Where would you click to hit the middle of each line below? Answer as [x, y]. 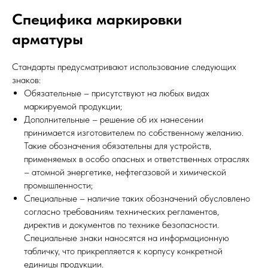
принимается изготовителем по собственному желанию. [134, 132]
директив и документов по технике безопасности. [121, 224]
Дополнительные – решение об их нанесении [114, 119]
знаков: [26, 80]
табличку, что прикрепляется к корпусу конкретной [123, 251]
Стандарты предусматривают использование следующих [124, 66]
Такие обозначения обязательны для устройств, [118, 145]
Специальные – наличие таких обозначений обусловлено [137, 198]
